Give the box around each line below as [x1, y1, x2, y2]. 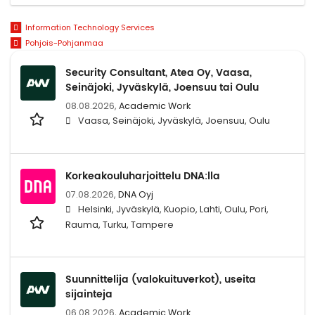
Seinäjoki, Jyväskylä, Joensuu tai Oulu [65, 79, 259, 96]
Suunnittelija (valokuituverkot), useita [65, 271, 256, 288]
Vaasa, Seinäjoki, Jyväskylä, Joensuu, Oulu [78, 114, 270, 127]
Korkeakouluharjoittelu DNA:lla [65, 167, 220, 184]
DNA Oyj [118, 188, 153, 200]
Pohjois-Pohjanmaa [25, 37, 103, 49]
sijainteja [65, 285, 112, 302]
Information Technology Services [25, 22, 155, 34]
